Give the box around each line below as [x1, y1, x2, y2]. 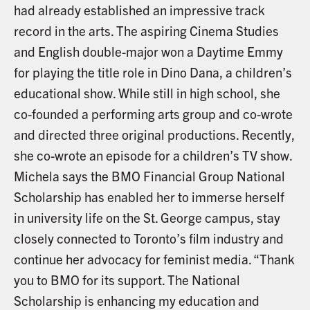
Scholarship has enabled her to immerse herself [13, 188, 284, 205]
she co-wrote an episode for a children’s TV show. [13, 146, 292, 163]
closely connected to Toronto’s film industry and [13, 229, 284, 246]
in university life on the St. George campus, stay [13, 208, 280, 226]
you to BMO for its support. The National [13, 271, 240, 288]
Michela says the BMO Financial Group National [13, 167, 285, 184]
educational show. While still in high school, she [13, 84, 280, 101]
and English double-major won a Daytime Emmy [13, 42, 283, 60]
